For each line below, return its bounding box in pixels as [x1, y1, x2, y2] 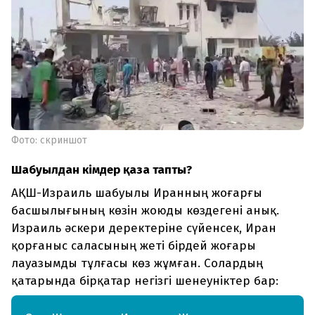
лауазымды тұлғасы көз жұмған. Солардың [11, 256, 263, 271]
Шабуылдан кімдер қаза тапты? [11, 162, 192, 178]
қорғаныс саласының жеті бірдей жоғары [11, 238, 256, 254]
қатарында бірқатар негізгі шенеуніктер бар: [11, 274, 278, 289]
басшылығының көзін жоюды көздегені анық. [11, 203, 279, 219]
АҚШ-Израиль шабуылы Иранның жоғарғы [11, 186, 262, 201]
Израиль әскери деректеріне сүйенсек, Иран [11, 221, 276, 236]
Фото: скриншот [11, 134, 87, 147]
